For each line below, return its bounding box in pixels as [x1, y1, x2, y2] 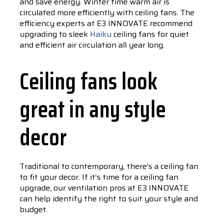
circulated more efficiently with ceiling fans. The [20, 6, 194, 19]
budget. [20, 203, 48, 216]
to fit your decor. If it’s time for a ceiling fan [20, 171, 178, 183]
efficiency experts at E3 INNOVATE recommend [20, 17, 192, 29]
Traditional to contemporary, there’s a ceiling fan [20, 160, 198, 172]
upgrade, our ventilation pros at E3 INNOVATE [20, 182, 189, 194]
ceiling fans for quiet [111, 28, 189, 40]
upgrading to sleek [20, 28, 90, 40]
